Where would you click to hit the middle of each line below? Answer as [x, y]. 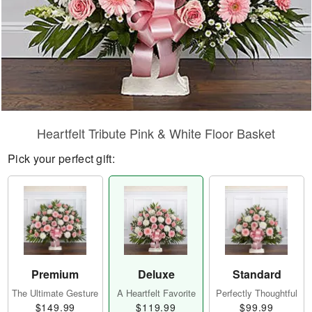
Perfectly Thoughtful [257, 293]
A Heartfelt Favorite [156, 293]
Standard [257, 274]
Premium [55, 274]
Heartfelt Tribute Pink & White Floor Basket [156, 133]
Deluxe [156, 274]
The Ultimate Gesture [55, 293]
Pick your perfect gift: [61, 158]
